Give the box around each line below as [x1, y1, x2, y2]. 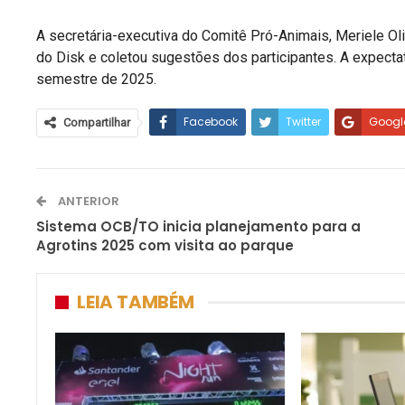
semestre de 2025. [36, 71, 156, 89]
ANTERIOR [55, 193, 119, 211]
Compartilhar [63, 116, 130, 130]
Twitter [286, 114, 321, 130]
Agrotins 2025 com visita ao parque [36, 236, 294, 256]
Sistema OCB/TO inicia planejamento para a [36, 217, 361, 237]
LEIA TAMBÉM [77, 289, 194, 316]
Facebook [184, 114, 238, 130]
